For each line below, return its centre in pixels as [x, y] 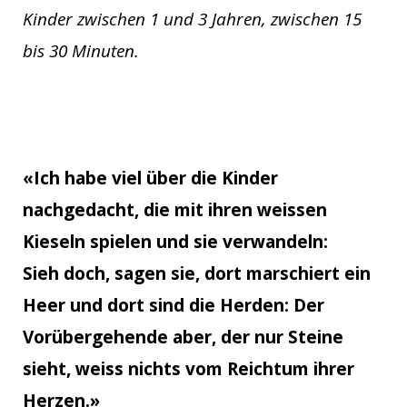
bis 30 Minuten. [81, 50]
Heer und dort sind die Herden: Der [174, 306]
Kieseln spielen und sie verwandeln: [175, 242]
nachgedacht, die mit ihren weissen [175, 210]
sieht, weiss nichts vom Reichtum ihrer [189, 369]
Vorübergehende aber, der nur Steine [183, 338]
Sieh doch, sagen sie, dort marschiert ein [197, 274]
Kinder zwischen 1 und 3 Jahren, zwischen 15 [192, 19]
